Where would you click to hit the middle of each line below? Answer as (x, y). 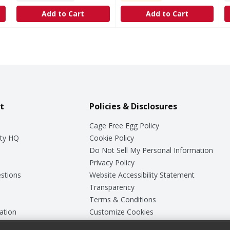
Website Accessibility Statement (142, 175)
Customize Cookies (121, 212)
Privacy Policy (112, 162)
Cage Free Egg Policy (124, 125)
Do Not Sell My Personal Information (151, 150)
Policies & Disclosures (133, 106)
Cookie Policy (111, 138)
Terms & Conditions (122, 199)
